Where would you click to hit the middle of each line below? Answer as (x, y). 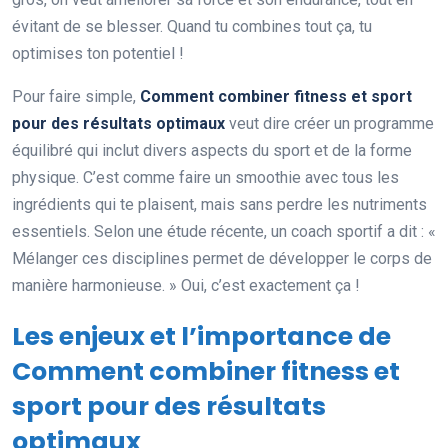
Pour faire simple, (76, 96)
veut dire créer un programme (329, 123)
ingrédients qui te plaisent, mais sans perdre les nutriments (219, 204)
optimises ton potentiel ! (98, 53)
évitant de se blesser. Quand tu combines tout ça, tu (192, 26)
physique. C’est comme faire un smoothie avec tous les (205, 177)
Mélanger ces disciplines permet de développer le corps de (222, 258)
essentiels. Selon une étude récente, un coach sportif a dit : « (224, 231)
